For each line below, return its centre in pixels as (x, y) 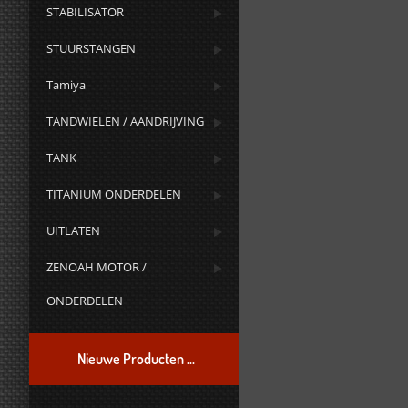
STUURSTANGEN (92, 48)
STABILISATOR (86, 12)
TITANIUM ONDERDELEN (114, 194)
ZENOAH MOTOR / (97, 267)
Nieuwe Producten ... (136, 359)
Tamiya (66, 85)
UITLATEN (74, 230)
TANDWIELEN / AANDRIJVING (126, 121)
